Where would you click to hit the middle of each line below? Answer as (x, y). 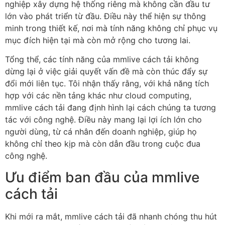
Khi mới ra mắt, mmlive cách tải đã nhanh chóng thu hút (111, 216)
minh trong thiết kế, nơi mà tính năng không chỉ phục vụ (111, 28)
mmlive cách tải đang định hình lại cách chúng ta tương (110, 108)
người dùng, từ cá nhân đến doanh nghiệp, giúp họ (101, 132)
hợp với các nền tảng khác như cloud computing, (98, 96)
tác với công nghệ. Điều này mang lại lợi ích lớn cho (103, 120)
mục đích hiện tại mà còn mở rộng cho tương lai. (98, 40)
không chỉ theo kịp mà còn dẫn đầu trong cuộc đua (103, 144)
